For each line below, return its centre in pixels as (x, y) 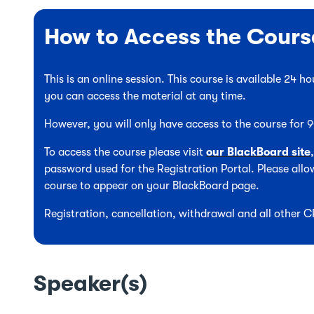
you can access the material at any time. (145, 96)
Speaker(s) (90, 284)
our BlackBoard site (258, 152)
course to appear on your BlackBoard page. (152, 186)
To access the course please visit (125, 152)
